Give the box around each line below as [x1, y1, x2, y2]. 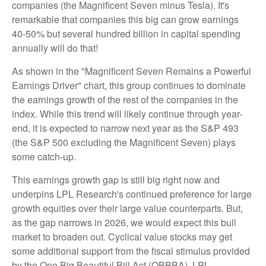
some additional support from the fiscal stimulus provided [12, 243, 250, 258]
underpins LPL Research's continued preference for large [12, 186, 252, 201]
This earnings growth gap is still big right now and [12, 172, 220, 186]
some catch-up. [12, 149, 76, 163]
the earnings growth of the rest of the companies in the [12, 92, 238, 106]
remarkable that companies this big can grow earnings [12, 12, 239, 26]
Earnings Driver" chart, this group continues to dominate [12, 78, 246, 92]
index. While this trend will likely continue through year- [12, 106, 242, 121]
